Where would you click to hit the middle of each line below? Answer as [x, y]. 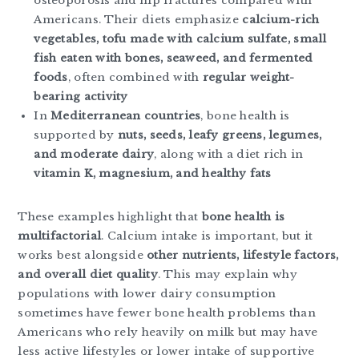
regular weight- [248, 77]
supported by [76, 135]
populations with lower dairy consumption [147, 293]
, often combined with [135, 77]
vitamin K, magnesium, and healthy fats [153, 173]
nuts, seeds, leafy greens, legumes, [220, 135]
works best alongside [83, 255]
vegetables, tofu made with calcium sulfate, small [180, 38]
